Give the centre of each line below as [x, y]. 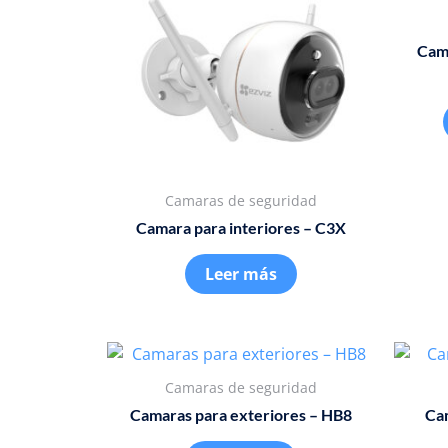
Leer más [240, 273]
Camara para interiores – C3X [240, 227]
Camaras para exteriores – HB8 [240, 414]
